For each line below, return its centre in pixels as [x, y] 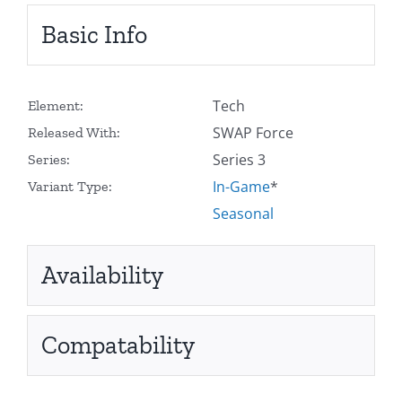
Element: [55, 105]
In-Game [241, 186]
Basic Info [94, 34]
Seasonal [243, 213]
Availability [102, 275]
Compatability [118, 345]
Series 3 [239, 159]
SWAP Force [253, 132]
